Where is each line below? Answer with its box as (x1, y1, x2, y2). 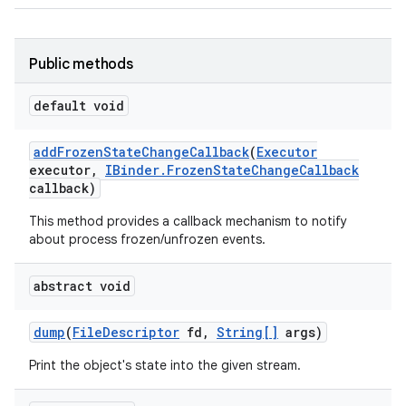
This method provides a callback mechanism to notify (29, 213, 347, 229)
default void (34, 97, 124, 114)
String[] (217, 324, 278, 341)
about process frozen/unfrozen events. (29, 231, 266, 247)
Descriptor (102, 324, 179, 341)
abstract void (34, 277, 130, 295)
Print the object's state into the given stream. (29, 357, 301, 373)
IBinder (105, 161, 159, 179)
